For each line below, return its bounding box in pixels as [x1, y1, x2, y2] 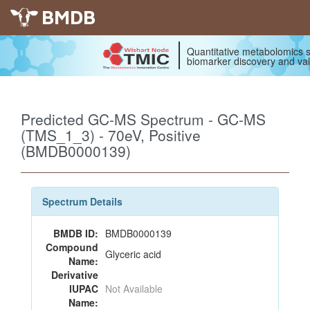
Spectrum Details [42, 194, 122, 208]
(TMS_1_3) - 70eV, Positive [21, 125, 201, 145]
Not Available [105, 282, 163, 295]
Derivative [51, 268, 98, 282]
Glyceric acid [105, 247, 161, 261]
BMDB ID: [53, 226, 98, 240]
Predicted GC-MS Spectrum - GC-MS [21, 109, 266, 129]
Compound [46, 240, 98, 254]
